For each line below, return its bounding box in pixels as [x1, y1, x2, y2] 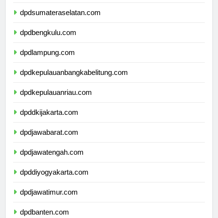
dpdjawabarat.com [20, 137, 78, 145]
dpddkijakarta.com [20, 117, 78, 126]
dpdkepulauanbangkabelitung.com [20, 77, 128, 86]
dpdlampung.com [20, 57, 75, 66]
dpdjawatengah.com [20, 157, 84, 165]
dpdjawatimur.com [20, 197, 78, 205]
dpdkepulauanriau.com [20, 97, 92, 106]
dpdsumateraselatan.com [20, 17, 101, 26]
